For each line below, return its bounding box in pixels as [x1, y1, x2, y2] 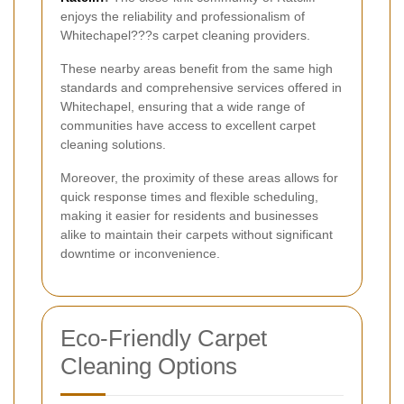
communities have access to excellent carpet [60, 118, 316, 133]
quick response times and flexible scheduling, [60, 189, 318, 205]
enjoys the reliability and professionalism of [60, 9, 305, 24]
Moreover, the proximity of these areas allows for [60, 170, 338, 186]
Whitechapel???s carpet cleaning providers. [60, 28, 310, 43]
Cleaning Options [60, 353, 237, 381]
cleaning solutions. [60, 137, 166, 152]
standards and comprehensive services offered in [60, 80, 342, 96]
